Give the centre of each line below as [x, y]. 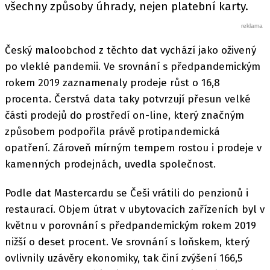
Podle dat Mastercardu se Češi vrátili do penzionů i [127, 193]
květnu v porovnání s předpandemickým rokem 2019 [130, 225]
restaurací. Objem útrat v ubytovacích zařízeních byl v [135, 209]
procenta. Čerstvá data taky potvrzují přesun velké [128, 99]
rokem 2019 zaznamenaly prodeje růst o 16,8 [112, 83]
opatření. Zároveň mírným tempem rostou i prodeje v [133, 148]
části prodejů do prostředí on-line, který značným [124, 115]
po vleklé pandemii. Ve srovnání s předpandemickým [133, 66]
